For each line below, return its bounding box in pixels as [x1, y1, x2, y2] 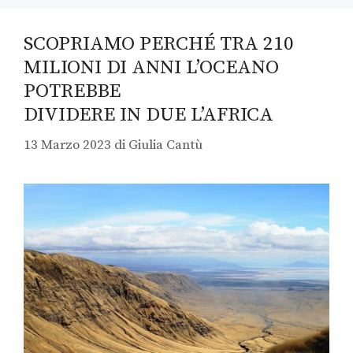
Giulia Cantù [128, 136, 203, 154]
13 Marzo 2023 [24, 136, 111, 154]
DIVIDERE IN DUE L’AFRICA [24, 102, 273, 127]
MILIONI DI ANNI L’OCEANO [24, 54, 279, 80]
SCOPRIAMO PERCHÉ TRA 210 [24, 31, 294, 56]
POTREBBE [24, 78, 121, 103]
